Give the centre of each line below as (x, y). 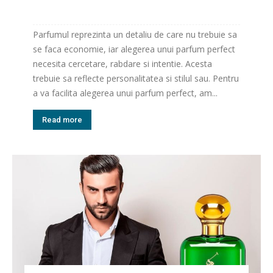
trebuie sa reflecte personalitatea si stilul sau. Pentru (136, 78)
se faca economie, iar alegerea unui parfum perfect (134, 49)
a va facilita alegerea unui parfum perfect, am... (125, 93)
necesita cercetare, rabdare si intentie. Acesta (122, 63)
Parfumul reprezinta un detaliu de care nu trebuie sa (135, 34)
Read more (62, 119)
